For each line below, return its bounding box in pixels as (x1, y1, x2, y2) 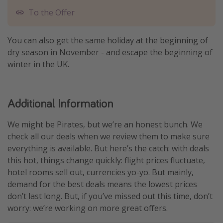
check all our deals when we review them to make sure (7, 131, 210, 142)
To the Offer (28, 7, 75, 18)
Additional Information (7, 96, 113, 111)
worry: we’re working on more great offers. (7, 203, 168, 214)
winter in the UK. (7, 59, 69, 70)
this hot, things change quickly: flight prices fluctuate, (7, 155, 205, 166)
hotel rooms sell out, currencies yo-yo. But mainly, (7, 167, 194, 178)
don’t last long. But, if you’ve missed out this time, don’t (7, 191, 213, 202)
